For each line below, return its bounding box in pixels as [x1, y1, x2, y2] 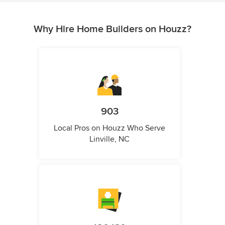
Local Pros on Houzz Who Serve [54, 123, 165, 134]
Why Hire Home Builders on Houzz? [34, 23, 191, 36]
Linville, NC [89, 134, 130, 145]
